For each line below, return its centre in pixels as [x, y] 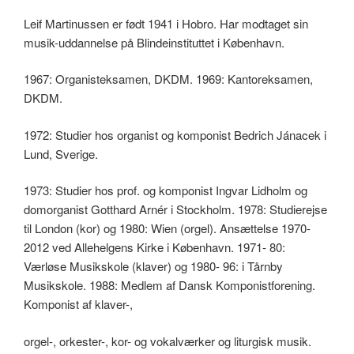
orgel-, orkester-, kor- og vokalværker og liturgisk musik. [168, 341]
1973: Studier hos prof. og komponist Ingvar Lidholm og [166, 190]
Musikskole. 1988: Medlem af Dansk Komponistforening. [169, 285]
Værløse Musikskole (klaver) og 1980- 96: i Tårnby [153, 266]
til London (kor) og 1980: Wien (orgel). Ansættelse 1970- [167, 228]
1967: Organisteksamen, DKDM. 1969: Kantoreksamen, [168, 79]
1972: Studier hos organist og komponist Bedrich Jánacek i [175, 134]
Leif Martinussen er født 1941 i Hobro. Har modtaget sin [166, 23]
